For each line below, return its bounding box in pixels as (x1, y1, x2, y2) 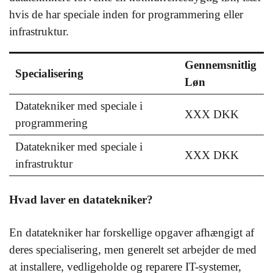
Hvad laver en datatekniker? (9, 193, 153, 207)
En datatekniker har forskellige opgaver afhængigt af (9, 225, 254, 239)
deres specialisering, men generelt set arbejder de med (9, 243, 257, 256)
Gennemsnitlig (185, 58, 257, 71)
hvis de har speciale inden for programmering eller (9, 8, 243, 21)
